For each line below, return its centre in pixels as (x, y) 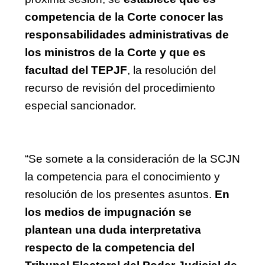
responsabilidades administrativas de (127, 34)
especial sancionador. (80, 105)
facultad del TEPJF (76, 70)
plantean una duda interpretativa (113, 230)
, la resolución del (172, 70)
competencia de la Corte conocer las (124, 17)
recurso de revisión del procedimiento (120, 88)
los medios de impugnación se (108, 212)
